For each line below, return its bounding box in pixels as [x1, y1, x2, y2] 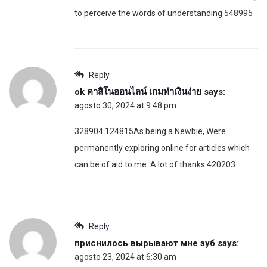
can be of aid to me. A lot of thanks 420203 [74, 159, 235, 169]
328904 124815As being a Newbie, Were [74, 126, 226, 136]
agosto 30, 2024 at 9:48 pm [74, 100, 176, 110]
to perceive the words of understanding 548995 [74, 8, 253, 18]
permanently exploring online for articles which [74, 142, 250, 153]
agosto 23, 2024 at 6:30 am [74, 252, 176, 262]
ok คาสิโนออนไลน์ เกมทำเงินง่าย [74, 86, 201, 97]
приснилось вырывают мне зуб [74, 237, 215, 249]
